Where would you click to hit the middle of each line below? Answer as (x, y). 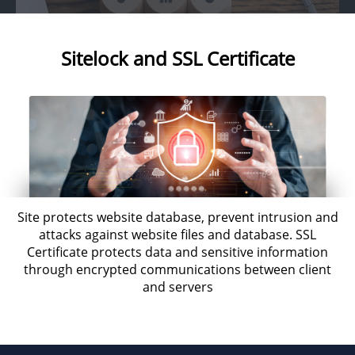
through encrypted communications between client (177, 269)
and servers (177, 286)
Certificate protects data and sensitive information (177, 252)
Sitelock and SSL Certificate (177, 58)
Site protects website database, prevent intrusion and (177, 217)
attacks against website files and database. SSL (177, 234)
